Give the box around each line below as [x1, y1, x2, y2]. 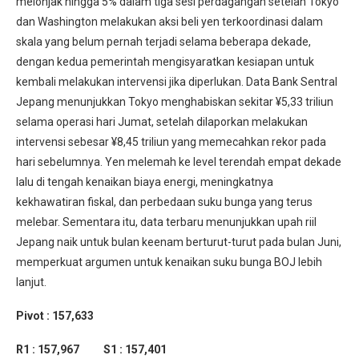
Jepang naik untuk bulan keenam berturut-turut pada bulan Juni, [16, 236, 341, 249]
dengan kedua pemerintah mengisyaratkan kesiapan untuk [16, 55, 314, 69]
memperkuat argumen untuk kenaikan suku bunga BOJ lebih [16, 256, 322, 269]
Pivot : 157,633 [16, 309, 94, 323]
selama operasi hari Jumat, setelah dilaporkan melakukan [16, 115, 308, 129]
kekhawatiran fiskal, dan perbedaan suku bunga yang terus [16, 196, 313, 209]
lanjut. [16, 276, 46, 289]
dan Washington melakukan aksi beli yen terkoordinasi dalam [16, 15, 323, 29]
